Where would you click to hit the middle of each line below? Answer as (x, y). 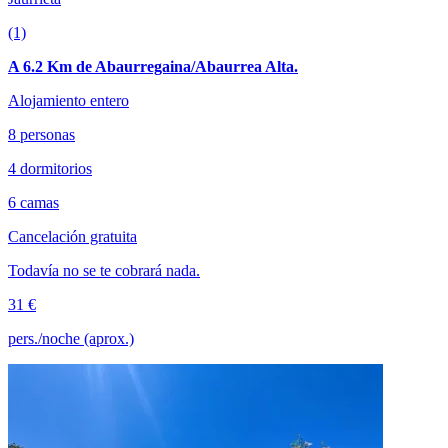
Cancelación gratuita (72, 237)
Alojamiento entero (68, 101)
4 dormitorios (50, 169)
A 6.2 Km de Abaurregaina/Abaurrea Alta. (153, 67)
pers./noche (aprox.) (71, 339)
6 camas (33, 203)
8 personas (41, 135)
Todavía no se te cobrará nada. (104, 271)
